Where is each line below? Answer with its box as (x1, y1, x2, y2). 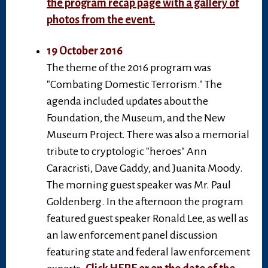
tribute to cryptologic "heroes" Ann (47, 145, 207, 158)
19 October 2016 (47, 45, 123, 57)
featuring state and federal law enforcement (47, 246, 250, 258)
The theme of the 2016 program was (47, 62, 211, 74)
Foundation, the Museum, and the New (47, 112, 225, 124)
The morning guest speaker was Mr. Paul (47, 179, 231, 191)
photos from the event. (47, 14, 155, 26)
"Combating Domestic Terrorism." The (47, 78, 222, 91)
